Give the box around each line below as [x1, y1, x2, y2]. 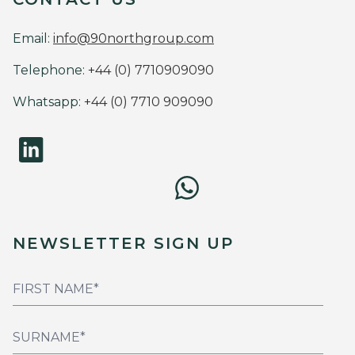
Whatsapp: [13, 94, 81, 110]
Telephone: [13, 63, 85, 78]
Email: [13, 31, 53, 47]
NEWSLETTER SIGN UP [13, 234, 234, 254]
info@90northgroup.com [53, 31, 214, 47]
